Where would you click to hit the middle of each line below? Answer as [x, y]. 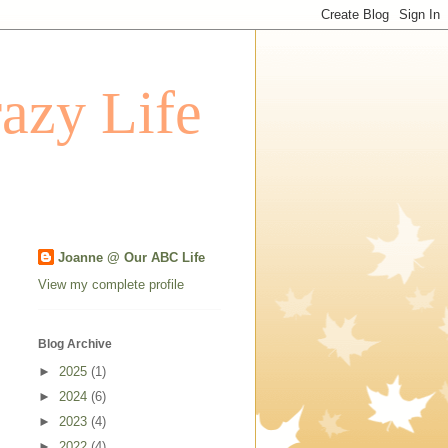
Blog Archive [75, 343]
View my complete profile [111, 284]
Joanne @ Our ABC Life [131, 258]
